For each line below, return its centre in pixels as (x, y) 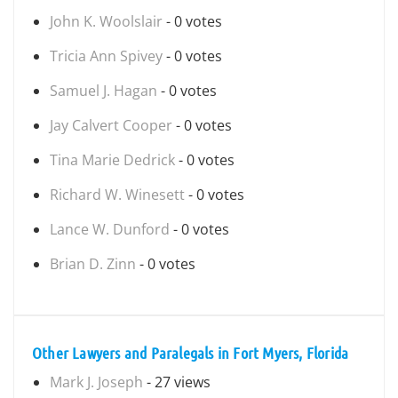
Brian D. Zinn (93, 264)
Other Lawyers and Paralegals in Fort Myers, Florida (191, 353)
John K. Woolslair (106, 21)
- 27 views (177, 382)
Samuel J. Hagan (103, 91)
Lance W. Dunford (110, 229)
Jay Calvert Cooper (111, 125)
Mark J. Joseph (96, 382)
